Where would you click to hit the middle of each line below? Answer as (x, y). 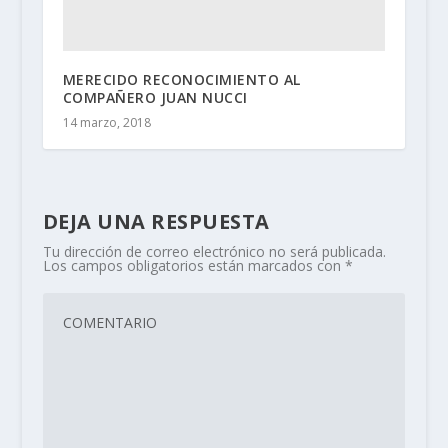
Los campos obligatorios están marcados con (193, 266)
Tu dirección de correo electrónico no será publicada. (214, 252)
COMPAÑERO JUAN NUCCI (155, 98)
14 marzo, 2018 (106, 123)
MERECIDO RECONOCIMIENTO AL (181, 80)
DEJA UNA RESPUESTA (156, 222)
